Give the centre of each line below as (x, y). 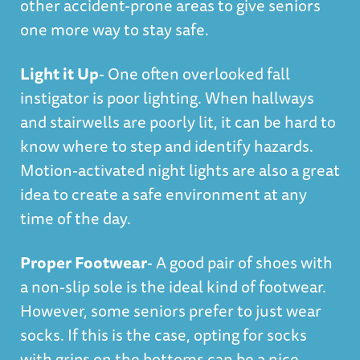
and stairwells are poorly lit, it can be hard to (178, 122)
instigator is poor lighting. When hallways (167, 98)
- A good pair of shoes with (240, 262)
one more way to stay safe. (115, 29)
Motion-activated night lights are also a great (180, 170)
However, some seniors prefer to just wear (171, 311)
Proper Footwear (84, 262)
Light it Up (59, 74)
